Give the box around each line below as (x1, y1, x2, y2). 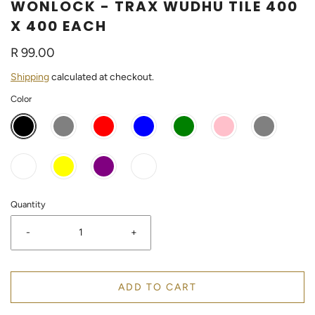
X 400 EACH (11, 16, 107, 36)
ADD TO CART (118, 281, 197, 293)
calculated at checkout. (49, 71, 154, 83)
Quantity (11, 199, 46, 210)
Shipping (11, 71, 49, 83)
